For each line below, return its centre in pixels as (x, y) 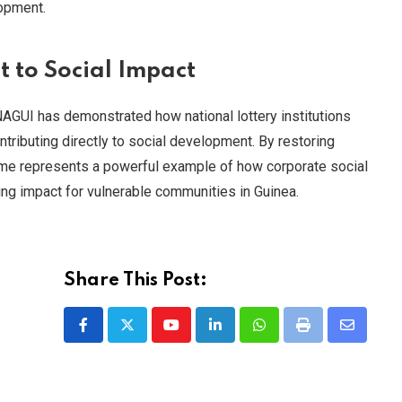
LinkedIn (241, 336)
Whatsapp (289, 336)
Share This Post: (135, 281)
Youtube (195, 336)
